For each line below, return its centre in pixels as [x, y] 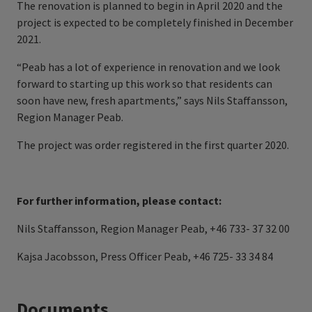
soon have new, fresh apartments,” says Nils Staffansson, [152, 100]
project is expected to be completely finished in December [155, 22]
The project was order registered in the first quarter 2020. [153, 145]
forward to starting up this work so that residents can [145, 84]
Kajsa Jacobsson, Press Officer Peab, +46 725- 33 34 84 [145, 256]
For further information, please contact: [119, 201]
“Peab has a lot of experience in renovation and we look [148, 67]
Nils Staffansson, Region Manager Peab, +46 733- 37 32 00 [153, 228]
